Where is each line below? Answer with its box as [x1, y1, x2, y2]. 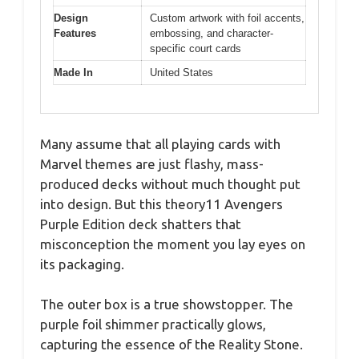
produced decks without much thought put [40, 175, 301, 192]
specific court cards [150, 42, 241, 55]
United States [150, 67, 213, 79]
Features [54, 27, 96, 40]
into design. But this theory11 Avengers [40, 196, 283, 212]
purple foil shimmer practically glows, [40, 317, 266, 333]
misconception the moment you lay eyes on [40, 236, 305, 252]
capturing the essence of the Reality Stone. [40, 337, 303, 353]
